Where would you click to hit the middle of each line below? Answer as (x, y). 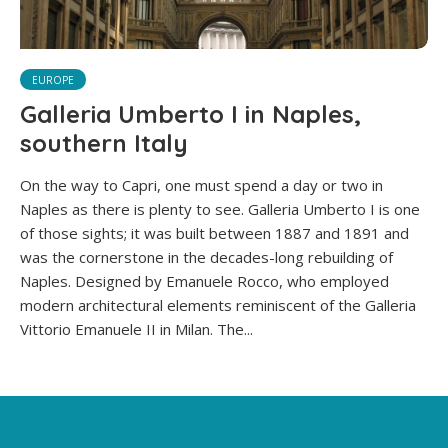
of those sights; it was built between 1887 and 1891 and (214, 233)
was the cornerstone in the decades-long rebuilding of (206, 257)
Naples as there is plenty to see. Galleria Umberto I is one (220, 209)
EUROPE (53, 80)
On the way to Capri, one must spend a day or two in (201, 185)
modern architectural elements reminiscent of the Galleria (218, 305)
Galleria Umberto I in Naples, (190, 114)
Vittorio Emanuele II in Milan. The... (136, 329)
